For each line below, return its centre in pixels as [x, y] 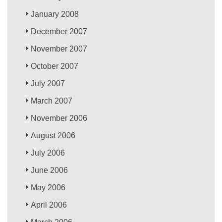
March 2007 [52, 101]
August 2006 [53, 135]
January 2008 [55, 14]
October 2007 [55, 66]
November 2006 [59, 118]
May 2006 [48, 187]
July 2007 [48, 83]
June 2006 [50, 170]
